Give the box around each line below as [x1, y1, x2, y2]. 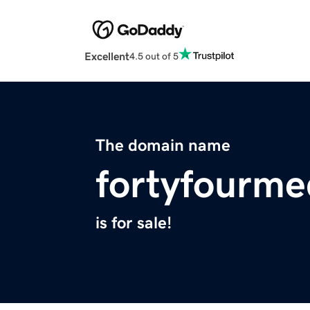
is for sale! [95, 215, 172, 232]
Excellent [84, 51, 129, 62]
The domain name [95, 137, 230, 154]
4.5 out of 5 [129, 51, 179, 61]
